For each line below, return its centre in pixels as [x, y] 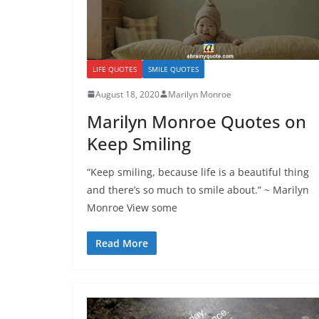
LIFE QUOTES [115, 69]
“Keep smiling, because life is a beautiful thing [198, 172]
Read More [122, 243]
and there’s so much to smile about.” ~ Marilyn [198, 189]
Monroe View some [132, 207]
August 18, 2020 [127, 94]
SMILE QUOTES [173, 69]
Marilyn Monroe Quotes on [197, 121]
